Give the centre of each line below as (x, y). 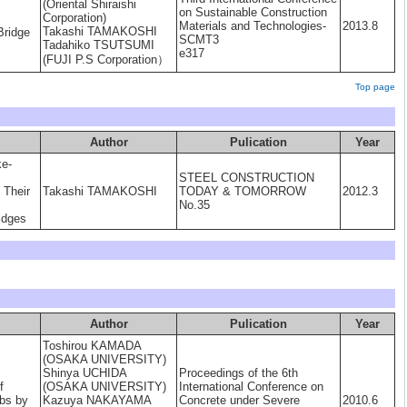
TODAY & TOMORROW (243, 191)
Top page (375, 87)
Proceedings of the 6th (238, 373)
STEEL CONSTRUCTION (247, 178)
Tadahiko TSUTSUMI (99, 45)
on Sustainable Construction (253, 12)
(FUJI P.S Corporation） (106, 60)
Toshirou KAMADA (92, 346)
